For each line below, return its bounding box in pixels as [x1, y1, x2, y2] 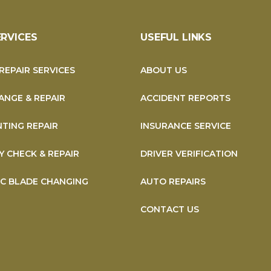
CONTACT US [140, 204, 199, 215]
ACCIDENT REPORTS [140, 93, 230, 103]
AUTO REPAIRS [140, 176, 206, 187]
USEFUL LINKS [140, 31, 212, 43]
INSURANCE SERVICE [140, 120, 231, 131]
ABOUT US [140, 65, 187, 76]
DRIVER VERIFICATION [140, 148, 238, 159]
